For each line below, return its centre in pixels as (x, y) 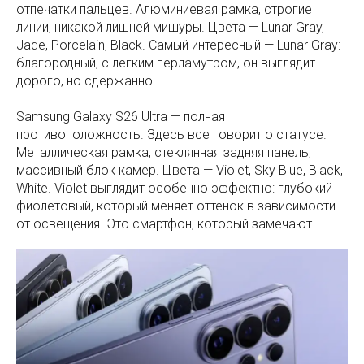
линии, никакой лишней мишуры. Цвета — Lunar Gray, (170, 28)
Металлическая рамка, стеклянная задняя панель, (164, 153)
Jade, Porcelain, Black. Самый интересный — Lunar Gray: (178, 45)
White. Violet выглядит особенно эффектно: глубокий (174, 188)
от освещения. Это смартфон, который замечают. (166, 224)
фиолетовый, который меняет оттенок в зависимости (176, 206)
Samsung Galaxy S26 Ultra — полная (121, 117)
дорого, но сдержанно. (86, 81)
